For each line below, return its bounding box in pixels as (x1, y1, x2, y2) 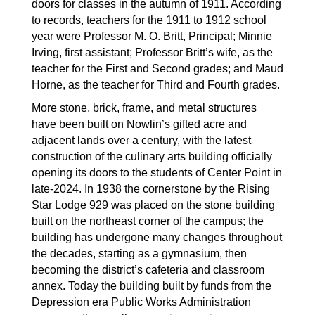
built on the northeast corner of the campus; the (32, 215, 264, 227)
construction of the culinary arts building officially (32, 150, 272, 162)
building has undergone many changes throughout (32, 231, 282, 243)
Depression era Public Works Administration (32, 296, 251, 308)
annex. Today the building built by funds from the (32, 280, 271, 292)
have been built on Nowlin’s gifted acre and (32, 118, 247, 130)
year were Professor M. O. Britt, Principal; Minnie (32, 30, 272, 42)
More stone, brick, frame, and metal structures (32, 102, 257, 114)
